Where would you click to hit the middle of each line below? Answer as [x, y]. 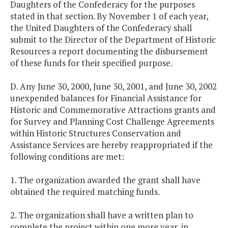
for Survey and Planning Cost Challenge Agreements [112, 122]
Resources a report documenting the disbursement [109, 51]
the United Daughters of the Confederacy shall [101, 28]
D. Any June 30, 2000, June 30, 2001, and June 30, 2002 [113, 87]
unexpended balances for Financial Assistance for [106, 98]
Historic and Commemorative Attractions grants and [113, 110]
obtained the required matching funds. [85, 192]
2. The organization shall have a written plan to [102, 215]
